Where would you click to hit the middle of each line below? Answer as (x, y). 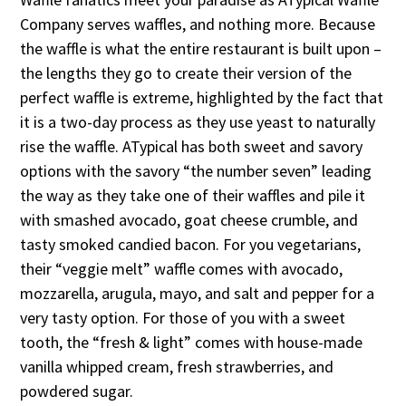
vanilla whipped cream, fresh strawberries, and (177, 366)
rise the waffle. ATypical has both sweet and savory (192, 146)
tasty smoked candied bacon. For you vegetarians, (191, 244)
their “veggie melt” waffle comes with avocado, (182, 268)
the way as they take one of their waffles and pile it (193, 195)
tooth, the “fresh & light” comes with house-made (192, 342)
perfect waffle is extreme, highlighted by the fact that (202, 97)
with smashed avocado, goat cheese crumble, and (189, 219)
